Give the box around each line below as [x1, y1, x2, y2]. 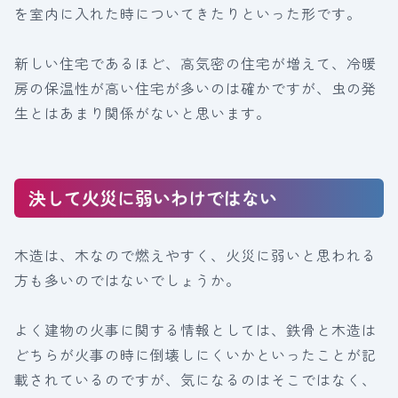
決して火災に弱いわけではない [28, 185, 277, 211]
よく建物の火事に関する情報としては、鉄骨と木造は [14, 319, 377, 340]
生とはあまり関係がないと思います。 [14, 102, 271, 123]
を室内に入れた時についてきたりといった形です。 [14, 3, 362, 24]
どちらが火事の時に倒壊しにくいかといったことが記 [14, 344, 377, 365]
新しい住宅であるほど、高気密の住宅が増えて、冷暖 [14, 52, 377, 74]
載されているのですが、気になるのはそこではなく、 [14, 369, 377, 390]
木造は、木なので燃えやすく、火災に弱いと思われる [14, 244, 377, 266]
